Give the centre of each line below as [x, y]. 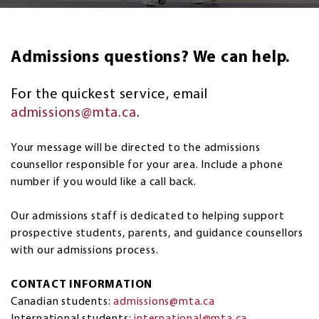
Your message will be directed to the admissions [136, 148]
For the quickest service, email [109, 94]
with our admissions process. [85, 250]
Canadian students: [62, 302]
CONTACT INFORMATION [82, 284]
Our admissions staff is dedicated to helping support [148, 216]
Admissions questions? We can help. [151, 58]
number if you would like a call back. [104, 182]
